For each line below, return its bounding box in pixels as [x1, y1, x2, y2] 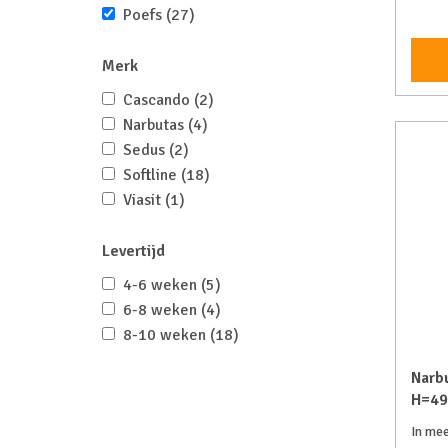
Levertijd [102, 241, 165, 261]
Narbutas [123, 115, 188, 135]
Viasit [123, 190, 165, 210]
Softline [123, 165, 181, 185]
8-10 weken [123, 325, 210, 345]
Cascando [123, 90, 194, 110]
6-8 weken [123, 300, 201, 320]
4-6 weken [123, 275, 201, 295]
